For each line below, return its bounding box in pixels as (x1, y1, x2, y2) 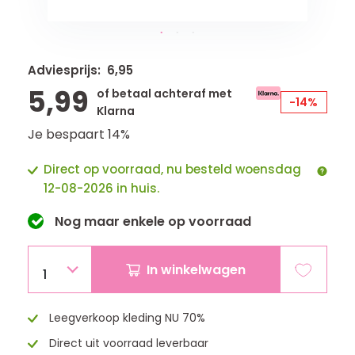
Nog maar (52, 212, 123, 231)
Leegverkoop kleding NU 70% (46, 310, 205, 326)
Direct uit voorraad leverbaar (46, 335, 208, 351)
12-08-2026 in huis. (44, 180, 159, 197)
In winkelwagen (147, 260, 246, 279)
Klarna (97, 103, 137, 119)
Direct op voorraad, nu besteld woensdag (44, 161, 301, 177)
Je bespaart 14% (28, 125, 130, 143)
